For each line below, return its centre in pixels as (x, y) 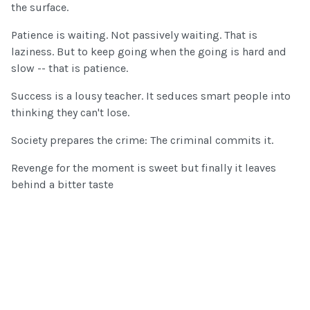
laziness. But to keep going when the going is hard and (149, 52)
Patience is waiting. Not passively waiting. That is (134, 35)
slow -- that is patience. (70, 69)
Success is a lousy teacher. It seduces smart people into (151, 96)
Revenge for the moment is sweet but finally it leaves (144, 168)
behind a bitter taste (62, 185)
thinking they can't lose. (70, 113)
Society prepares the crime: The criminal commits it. (142, 140)
